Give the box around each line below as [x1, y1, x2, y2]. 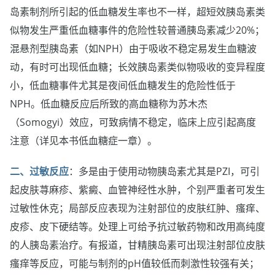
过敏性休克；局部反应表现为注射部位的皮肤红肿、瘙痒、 [10, 201, 265, 215]
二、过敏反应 [10, 164, 69, 178]
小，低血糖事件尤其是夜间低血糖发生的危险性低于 [10, 79, 236, 93]
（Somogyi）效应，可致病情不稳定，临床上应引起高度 [10, 115, 256, 130]
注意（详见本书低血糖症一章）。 [10, 134, 157, 148]
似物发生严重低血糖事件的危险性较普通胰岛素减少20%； [10, 23, 265, 37]
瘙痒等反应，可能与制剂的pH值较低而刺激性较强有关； [10, 256, 259, 270]
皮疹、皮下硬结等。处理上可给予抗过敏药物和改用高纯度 [10, 219, 265, 233]
